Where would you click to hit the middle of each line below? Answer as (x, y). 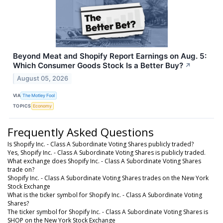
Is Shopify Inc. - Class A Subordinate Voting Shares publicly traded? (101, 144)
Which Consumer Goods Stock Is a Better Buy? (98, 66)
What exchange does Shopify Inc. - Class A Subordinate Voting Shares (104, 161)
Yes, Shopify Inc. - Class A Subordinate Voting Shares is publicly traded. (107, 152)
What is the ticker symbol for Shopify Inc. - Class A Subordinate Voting (105, 195)
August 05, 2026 (43, 78)
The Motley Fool (39, 96)
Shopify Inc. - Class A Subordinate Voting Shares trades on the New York (108, 178)
